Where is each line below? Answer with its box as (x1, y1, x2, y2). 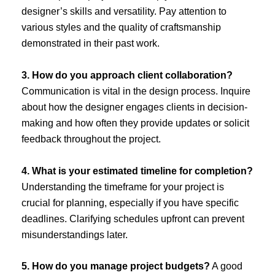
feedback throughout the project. (21, 134, 161, 145)
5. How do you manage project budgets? (21, 261, 210, 272)
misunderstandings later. (21, 229, 128, 240)
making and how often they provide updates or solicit (21, 118, 249, 129)
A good (210, 261, 242, 272)
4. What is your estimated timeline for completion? (21, 165, 253, 176)
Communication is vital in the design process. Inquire (21, 86, 250, 97)
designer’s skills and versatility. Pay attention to (21, 6, 227, 17)
